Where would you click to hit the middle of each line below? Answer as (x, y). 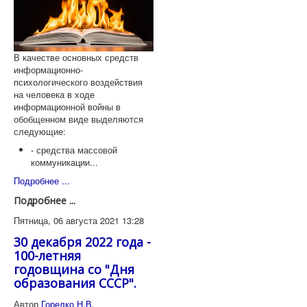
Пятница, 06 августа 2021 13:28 (79, 221)
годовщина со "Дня (74, 270)
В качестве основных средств (76, 58)
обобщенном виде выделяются (78, 119)
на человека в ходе (54, 95)
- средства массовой (74, 150)
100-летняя (47, 256)
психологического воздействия (78, 82)
